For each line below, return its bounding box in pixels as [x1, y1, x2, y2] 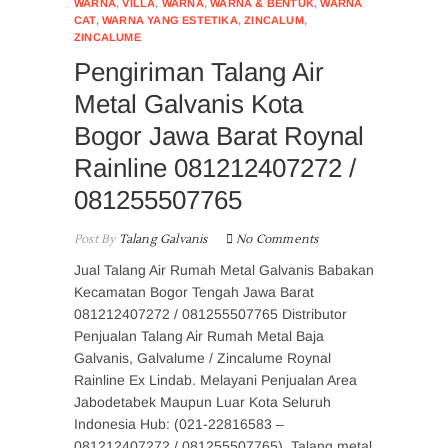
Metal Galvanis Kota [74, 88, 303, 119]
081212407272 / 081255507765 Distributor [74, 305, 347, 322]
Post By [74, 231, 116, 247]
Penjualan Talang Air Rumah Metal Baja [74, 327, 324, 344]
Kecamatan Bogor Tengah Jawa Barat [74, 283, 314, 300]
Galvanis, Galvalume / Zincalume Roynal [74, 349, 331, 366]
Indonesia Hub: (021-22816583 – [74, 415, 284, 432]
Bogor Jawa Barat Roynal [74, 120, 364, 151]
